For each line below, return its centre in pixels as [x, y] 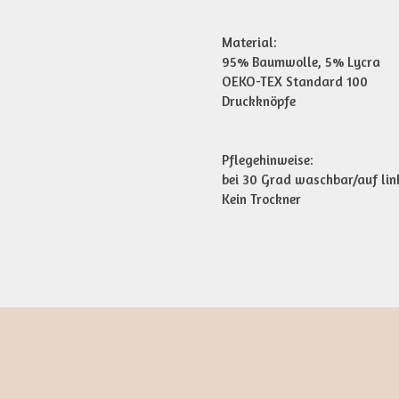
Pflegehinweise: [268, 160]
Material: [249, 43]
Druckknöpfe [259, 102]
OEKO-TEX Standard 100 [295, 82]
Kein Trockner [261, 199]
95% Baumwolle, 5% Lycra [301, 62]
